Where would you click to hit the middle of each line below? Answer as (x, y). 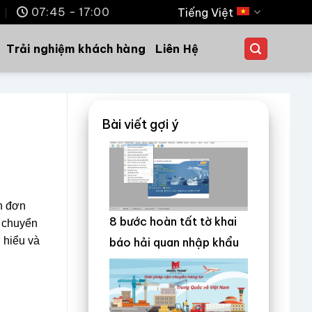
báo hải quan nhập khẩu (174, 243)
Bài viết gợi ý (141, 124)
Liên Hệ (177, 48)
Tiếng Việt (205, 12)
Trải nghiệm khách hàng (76, 48)
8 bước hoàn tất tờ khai (173, 222)
